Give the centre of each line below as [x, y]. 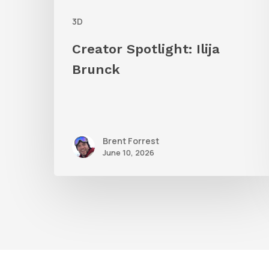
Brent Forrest [131, 141]
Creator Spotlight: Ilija [146, 49]
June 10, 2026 [128, 153]
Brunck [96, 70]
